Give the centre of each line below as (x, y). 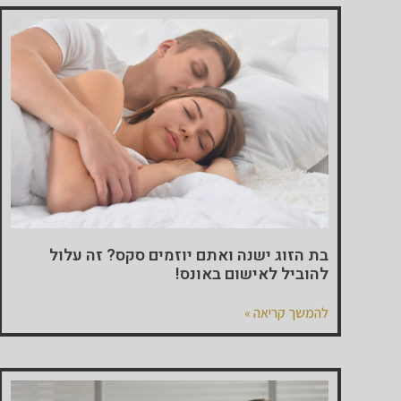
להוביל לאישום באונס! (252, 275)
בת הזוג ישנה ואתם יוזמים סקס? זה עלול (188, 256)
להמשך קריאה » (286, 313)
